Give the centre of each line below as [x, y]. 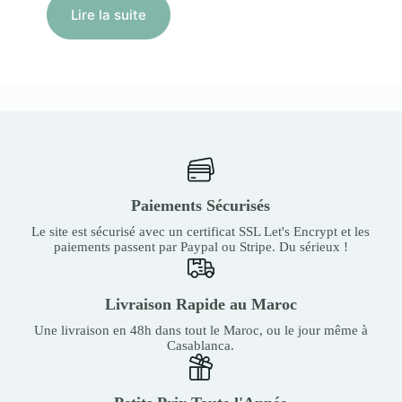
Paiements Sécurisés [201, 205]
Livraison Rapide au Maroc [201, 304]
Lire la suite [109, 14]
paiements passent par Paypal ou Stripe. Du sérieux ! [201, 246]
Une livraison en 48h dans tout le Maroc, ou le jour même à [201, 330]
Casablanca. [201, 345]
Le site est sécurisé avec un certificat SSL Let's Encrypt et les [201, 231]
